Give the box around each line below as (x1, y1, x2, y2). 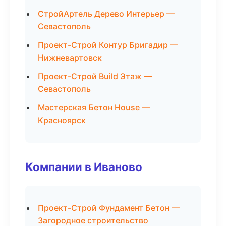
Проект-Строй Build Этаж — (38, 71, 152, 81)
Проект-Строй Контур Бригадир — (38, 40, 178, 50)
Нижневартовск (38, 52, 102, 63)
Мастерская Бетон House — (38, 102, 150, 112)
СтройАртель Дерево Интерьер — (38, 9, 175, 19)
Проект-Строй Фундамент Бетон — (38, 203, 180, 213)
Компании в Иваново (25, 160, 142, 174)
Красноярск (38, 115, 86, 125)
